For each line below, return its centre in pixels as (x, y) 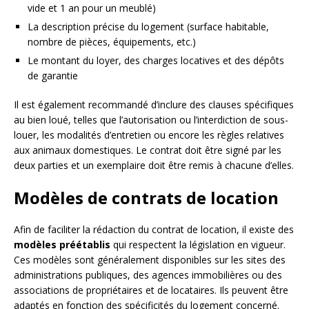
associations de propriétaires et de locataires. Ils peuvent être (151, 290)
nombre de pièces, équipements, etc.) (112, 41)
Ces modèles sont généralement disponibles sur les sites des (150, 259)
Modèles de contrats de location (146, 197)
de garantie (53, 75)
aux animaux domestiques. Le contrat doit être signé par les (148, 150)
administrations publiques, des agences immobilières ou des (148, 275)
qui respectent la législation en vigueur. (198, 244)
